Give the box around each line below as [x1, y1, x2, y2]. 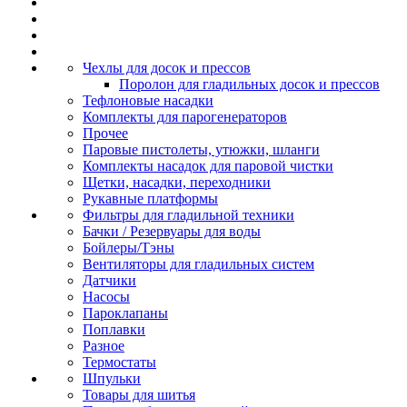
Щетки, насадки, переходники [83, 174, 271, 190]
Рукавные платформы [83, 191, 218, 206]
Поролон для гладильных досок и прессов [119, 76, 380, 92]
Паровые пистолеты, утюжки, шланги [83, 142, 320, 157]
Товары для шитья [83, 387, 195, 402]
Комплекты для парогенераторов [83, 109, 287, 124]
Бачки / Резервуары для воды [83, 223, 261, 239]
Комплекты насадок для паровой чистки [83, 158, 333, 174]
